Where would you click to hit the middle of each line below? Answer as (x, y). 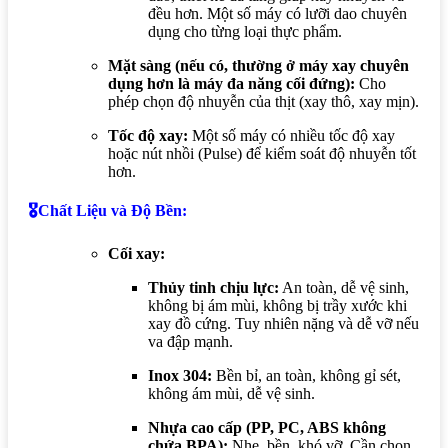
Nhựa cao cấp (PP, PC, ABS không (267, 428)
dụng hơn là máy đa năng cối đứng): (231, 83)
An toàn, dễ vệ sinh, (344, 288)
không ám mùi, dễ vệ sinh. (231, 394)
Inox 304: (180, 376)
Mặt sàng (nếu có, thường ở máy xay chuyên (258, 65)
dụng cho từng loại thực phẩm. (245, 31)
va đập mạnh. (190, 342)
